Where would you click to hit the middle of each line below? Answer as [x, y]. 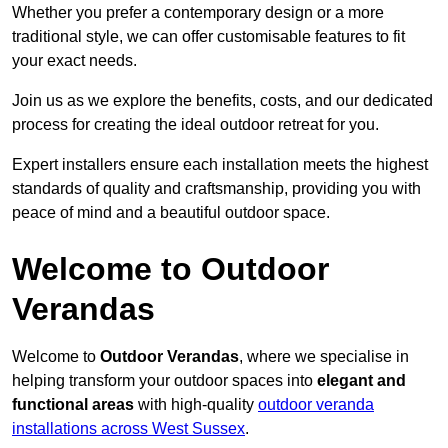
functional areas [73, 405]
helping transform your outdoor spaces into [164, 381]
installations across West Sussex [128, 429]
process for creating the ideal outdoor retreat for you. [195, 125]
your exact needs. [74, 61]
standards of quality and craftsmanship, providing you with [216, 189]
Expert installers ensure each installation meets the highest [220, 165]
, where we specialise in [324, 357]
